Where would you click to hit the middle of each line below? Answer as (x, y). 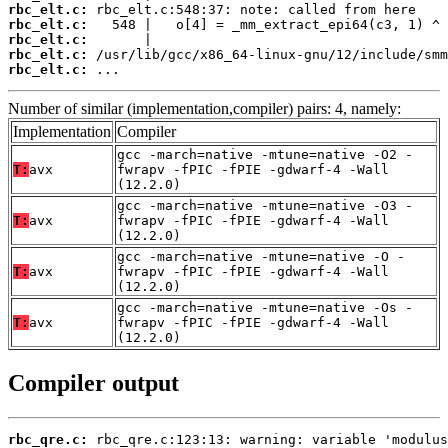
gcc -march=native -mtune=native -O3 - (265, 206)
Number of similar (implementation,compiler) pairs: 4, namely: (204, 109)
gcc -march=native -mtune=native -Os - (265, 308)
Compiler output (93, 382)
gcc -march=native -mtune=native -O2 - (265, 155)
